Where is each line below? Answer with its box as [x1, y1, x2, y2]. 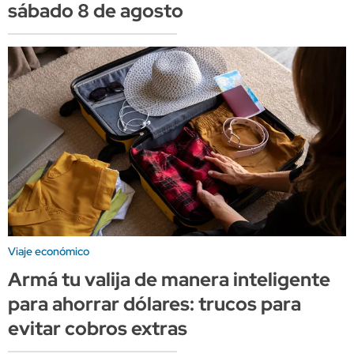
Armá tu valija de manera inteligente [8, 266, 330, 292]
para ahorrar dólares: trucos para [8, 291, 301, 316]
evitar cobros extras [8, 315, 187, 341]
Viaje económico [8, 243, 89, 258]
